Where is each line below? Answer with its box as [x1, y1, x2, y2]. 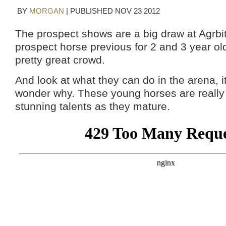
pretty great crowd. [15, 54, 105, 66]
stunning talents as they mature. [15, 100, 170, 112]
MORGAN [29, 7, 64, 15]
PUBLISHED [70, 7, 115, 15]
